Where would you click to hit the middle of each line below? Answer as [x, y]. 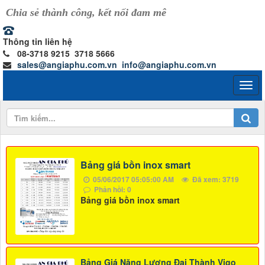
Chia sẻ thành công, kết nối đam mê [86, 12]
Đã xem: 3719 [215, 180]
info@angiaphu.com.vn [169, 64]
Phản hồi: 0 [112, 190]
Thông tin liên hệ [38, 41]
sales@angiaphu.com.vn [67, 64]
